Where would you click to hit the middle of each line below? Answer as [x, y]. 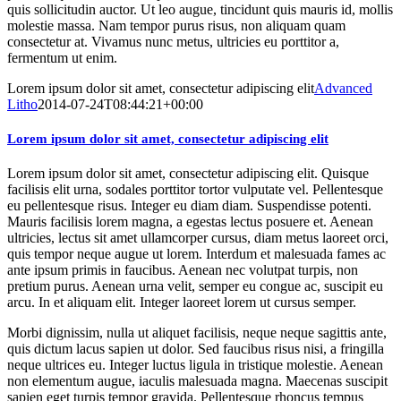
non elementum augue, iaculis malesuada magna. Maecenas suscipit [197, 381]
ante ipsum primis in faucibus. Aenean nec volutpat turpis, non [183, 270]
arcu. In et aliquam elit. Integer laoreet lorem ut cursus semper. [182, 303]
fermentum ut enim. [62, 57]
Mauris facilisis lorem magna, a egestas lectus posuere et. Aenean [190, 222]
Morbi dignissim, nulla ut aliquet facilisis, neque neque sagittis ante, [197, 333]
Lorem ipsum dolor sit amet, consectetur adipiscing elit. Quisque [188, 174]
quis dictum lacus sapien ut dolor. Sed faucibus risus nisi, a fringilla [196, 349]
